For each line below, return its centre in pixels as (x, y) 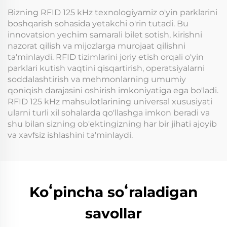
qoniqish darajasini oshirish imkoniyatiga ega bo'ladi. (113, 90)
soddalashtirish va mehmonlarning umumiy (97, 79)
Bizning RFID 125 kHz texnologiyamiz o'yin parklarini (112, 12)
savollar (113, 213)
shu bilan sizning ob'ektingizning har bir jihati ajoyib (112, 124)
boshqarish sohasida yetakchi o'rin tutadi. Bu (98, 23)
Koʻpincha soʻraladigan (113, 192)
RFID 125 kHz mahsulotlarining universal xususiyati (110, 101)
